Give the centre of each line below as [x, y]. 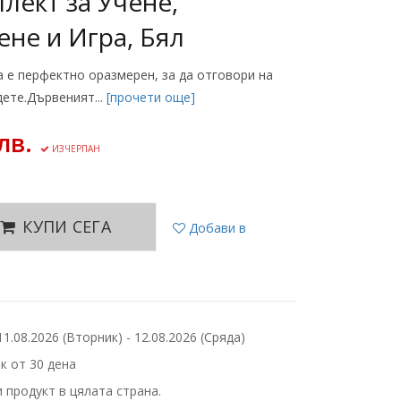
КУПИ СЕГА [67, 226]
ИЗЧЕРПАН [75, 149]
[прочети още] [151, 97]
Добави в [216, 228]
